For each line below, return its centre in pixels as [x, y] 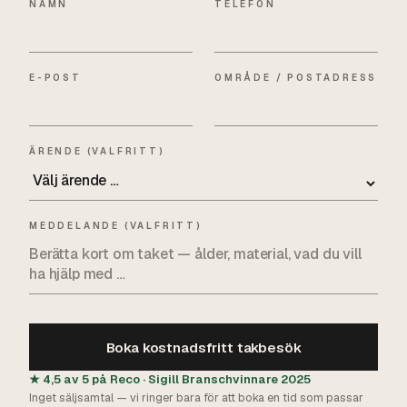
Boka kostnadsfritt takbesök [203, 347]
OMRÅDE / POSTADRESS [296, 78]
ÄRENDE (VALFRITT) [97, 152]
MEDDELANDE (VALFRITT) [116, 226]
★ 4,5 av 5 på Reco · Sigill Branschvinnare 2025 [170, 380]
